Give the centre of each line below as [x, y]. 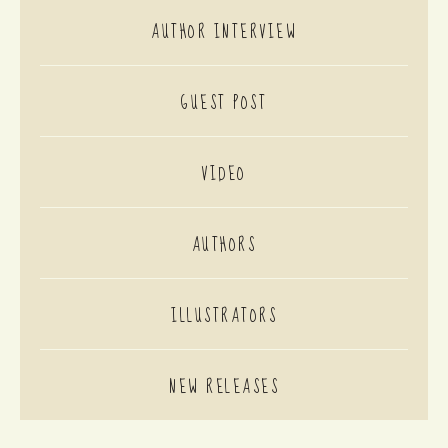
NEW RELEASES [224, 388]
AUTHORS [224, 246]
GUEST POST [224, 104]
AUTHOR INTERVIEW [224, 33]
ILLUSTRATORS [224, 317]
